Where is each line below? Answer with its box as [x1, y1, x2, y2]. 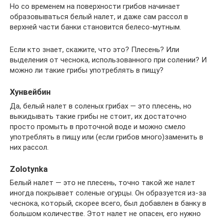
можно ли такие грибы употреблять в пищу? [10, 66, 164, 75]
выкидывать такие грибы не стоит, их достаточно [10, 111, 187, 121]
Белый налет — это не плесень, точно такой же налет [10, 178, 195, 187]
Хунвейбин [10, 87, 51, 97]
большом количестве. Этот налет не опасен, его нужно [10, 209, 201, 218]
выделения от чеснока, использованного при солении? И [10, 55, 207, 65]
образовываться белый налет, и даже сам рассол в [10, 12, 188, 22]
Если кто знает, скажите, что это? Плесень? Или [10, 45, 179, 55]
